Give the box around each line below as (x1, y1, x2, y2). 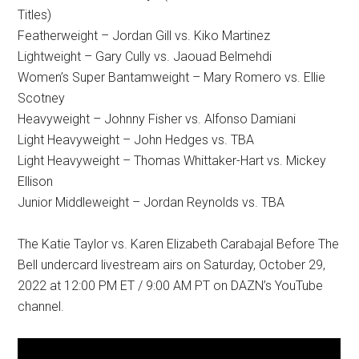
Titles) (18, 6, 52, 22)
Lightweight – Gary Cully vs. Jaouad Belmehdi (18, 48, 272, 64)
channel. (18, 298, 65, 314)
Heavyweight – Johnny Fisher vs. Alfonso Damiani (18, 111, 296, 127)
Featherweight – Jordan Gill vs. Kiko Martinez (18, 27, 271, 43)
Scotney (18, 90, 66, 106)
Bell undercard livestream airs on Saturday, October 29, (18, 256, 326, 272)
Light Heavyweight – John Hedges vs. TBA (18, 131, 255, 147)
